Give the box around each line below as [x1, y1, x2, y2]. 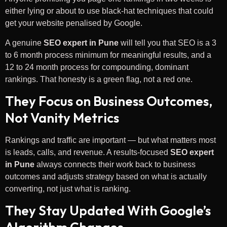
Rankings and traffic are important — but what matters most [5, 136, 216, 145]
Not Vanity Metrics [5, 109, 119, 127]
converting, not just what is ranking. [5, 184, 131, 194]
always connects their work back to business [34, 160, 196, 169]
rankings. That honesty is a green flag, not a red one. [5, 74, 193, 84]
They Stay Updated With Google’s [5, 202, 211, 219]
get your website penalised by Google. [5, 19, 142, 28]
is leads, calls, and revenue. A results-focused [5, 148, 170, 157]
